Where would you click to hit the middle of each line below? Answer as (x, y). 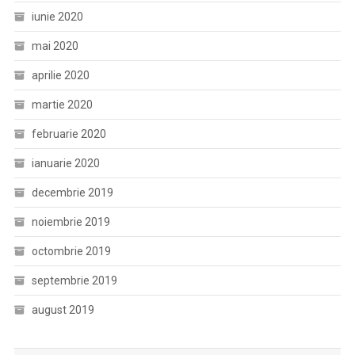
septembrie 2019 (74, 280)
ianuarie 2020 (65, 163)
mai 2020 (55, 46)
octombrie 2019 (71, 251)
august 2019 (63, 309)
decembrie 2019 (72, 192)
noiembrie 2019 (71, 221)
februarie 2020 (69, 134)
